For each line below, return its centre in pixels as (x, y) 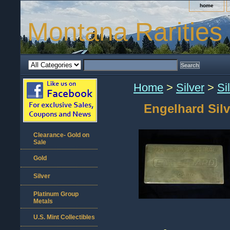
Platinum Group (56, 194)
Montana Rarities (125, 32)
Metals (43, 201)
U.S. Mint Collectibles (64, 217)
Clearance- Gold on (61, 135)
